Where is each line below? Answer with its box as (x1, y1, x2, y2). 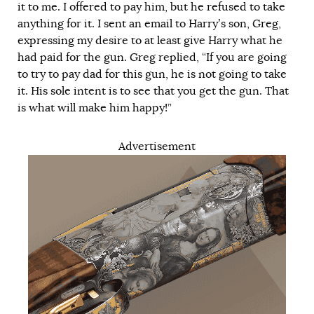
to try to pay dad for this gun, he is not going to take (18, 67, 287, 81)
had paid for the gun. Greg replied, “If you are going (18, 50, 287, 64)
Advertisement (118, 139, 196, 153)
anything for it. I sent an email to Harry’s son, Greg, (18, 16, 281, 31)
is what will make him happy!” (18, 100, 172, 115)
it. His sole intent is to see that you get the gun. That (18, 83, 289, 98)
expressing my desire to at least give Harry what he (18, 33, 282, 48)
